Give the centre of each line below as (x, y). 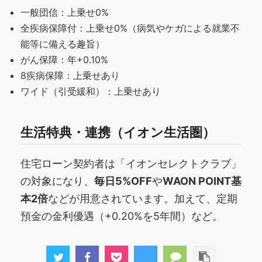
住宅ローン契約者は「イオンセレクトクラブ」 (131, 163)
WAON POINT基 (202, 181)
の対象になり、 (57, 181)
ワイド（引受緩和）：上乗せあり (91, 92)
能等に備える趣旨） (63, 44)
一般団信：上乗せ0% (65, 13)
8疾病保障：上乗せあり (70, 76)
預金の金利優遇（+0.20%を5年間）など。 (122, 216)
